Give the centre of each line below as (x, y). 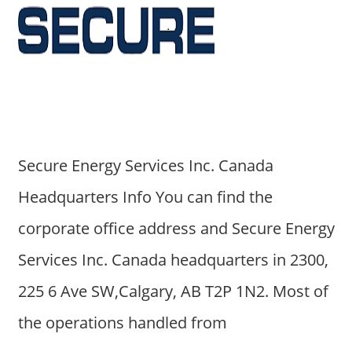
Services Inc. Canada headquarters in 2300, (173, 259)
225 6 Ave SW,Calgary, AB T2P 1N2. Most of (173, 291)
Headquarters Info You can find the (145, 196)
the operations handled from (122, 322)
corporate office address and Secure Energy (176, 228)
